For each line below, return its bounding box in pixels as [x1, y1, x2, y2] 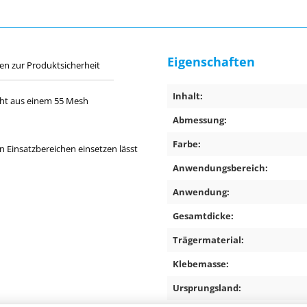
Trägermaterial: [173, 234, 244, 246]
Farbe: [173, 138, 201, 150]
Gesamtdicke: [173, 210, 234, 222]
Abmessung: [173, 114, 227, 126]
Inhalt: [173, 90, 203, 102]
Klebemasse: [173, 258, 229, 270]
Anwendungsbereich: [173, 162, 268, 174]
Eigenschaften [167, 53, 255, 70]
